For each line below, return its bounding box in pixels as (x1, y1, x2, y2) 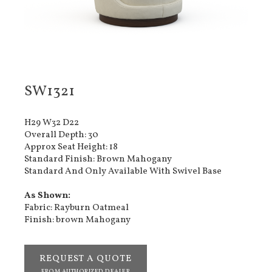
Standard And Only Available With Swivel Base (24, 165, 222, 178)
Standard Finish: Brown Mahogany (24, 153, 172, 166)
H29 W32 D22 (24, 117, 79, 130)
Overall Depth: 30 (24, 129, 98, 142)
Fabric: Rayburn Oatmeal (24, 202, 129, 215)
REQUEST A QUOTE (39, 253, 132, 266)
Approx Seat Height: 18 (24, 141, 118, 154)
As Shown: (24, 189, 70, 203)
